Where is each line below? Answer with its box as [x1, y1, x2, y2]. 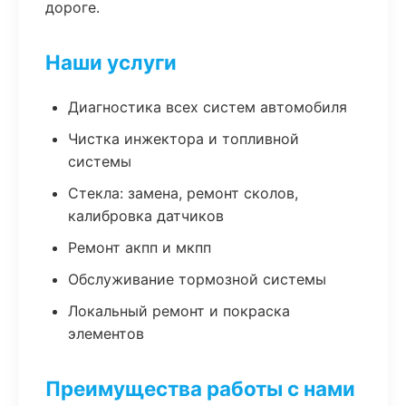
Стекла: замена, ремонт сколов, [68, 184, 298, 202]
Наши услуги [45, 50, 177, 74]
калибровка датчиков [68, 207, 224, 225]
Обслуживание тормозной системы [68, 270, 326, 288]
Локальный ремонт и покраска [68, 302, 290, 320]
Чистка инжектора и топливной [68, 130, 299, 148]
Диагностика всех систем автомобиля [68, 98, 347, 116]
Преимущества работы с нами [45, 376, 355, 401]
